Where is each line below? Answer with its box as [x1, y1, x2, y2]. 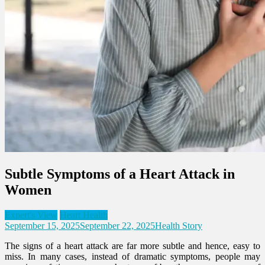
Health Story [155, 220, 202, 231]
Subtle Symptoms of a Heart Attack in [5, 166, 235, 182]
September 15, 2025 [5, 220, 80, 231]
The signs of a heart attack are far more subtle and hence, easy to [5, 240, 260, 251]
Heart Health [60, 209, 108, 220]
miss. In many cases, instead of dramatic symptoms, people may [5, 251, 260, 261]
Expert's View [5, 209, 57, 220]
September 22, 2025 [80, 220, 155, 231]
